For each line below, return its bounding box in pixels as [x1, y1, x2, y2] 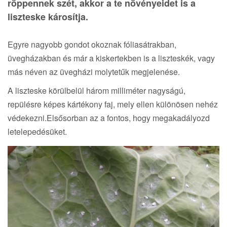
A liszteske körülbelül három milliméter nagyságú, [8, 84, 185, 96]
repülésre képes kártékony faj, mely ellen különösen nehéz [8, 98, 218, 110]
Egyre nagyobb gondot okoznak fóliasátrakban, [8, 38, 176, 50]
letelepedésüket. [8, 125, 67, 137]
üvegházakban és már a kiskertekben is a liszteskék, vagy [8, 52, 215, 64]
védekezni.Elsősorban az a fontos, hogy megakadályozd [8, 111, 210, 124]
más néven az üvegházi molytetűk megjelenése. [8, 65, 180, 78]
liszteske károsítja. [8, 10, 88, 23]
